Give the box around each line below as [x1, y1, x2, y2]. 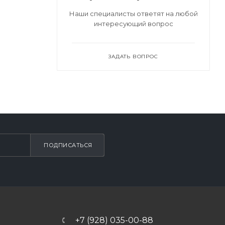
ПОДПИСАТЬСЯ [44, 142, 92, 149]
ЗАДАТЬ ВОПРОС [108, 53, 158, 60]
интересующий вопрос [93, 19, 173, 28]
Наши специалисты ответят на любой [69, 9, 198, 18]
